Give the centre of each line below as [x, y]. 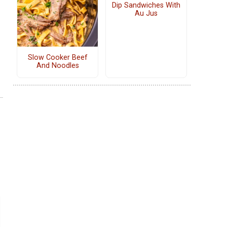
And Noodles [58, 66]
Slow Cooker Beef [58, 58]
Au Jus [146, 13]
